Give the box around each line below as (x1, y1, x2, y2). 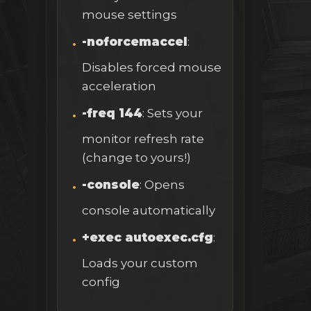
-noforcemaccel (82, 35, 187, 49)
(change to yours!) (82, 151, 191, 165)
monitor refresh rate (82, 132, 204, 146)
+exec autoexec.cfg (82, 230, 213, 245)
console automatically (82, 203, 215, 218)
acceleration (82, 79, 156, 94)
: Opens (140, 178, 185, 192)
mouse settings (82, 8, 177, 22)
